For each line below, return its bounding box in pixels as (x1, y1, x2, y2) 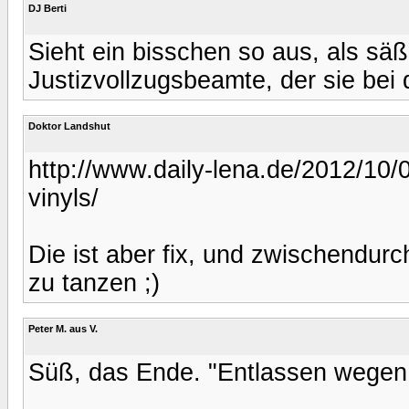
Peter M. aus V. (28, 322, 98, 334)
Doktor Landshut (28, 120, 110, 131)
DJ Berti (28, 2, 67, 14)
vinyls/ (28, 184, 99, 212)
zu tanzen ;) (28, 268, 160, 297)
